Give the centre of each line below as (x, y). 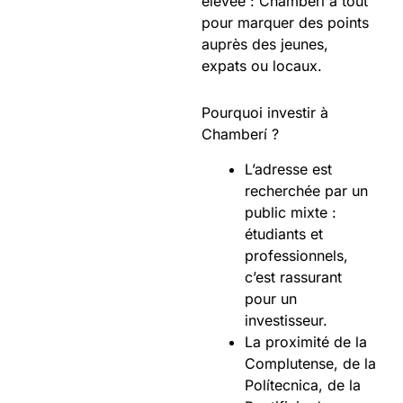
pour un (271, 298)
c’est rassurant (293, 277)
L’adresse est (288, 169)
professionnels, (296, 255)
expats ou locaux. (262, 66)
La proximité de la (306, 341)
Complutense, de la (310, 363)
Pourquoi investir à (265, 113)
